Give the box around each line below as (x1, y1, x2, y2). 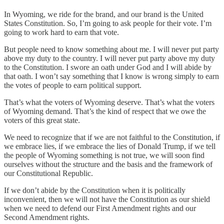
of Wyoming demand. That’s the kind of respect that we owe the (4, 107, 206, 116)
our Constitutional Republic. (4, 169, 93, 178)
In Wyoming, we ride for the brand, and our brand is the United (4, 10, 203, 19)
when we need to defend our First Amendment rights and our (4, 204, 196, 213)
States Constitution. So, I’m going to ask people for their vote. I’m (4, 19, 211, 28)
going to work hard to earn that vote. (4, 28, 119, 37)
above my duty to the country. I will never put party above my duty (4, 54, 215, 63)
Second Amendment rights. (4, 213, 89, 222)
